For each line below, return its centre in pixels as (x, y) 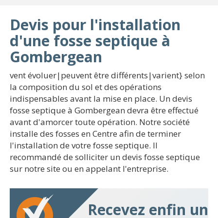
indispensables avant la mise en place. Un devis (101, 99)
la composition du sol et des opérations (86, 87)
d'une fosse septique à (90, 41)
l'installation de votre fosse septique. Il (84, 145)
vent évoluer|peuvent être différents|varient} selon (107, 75)
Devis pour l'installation (95, 25)
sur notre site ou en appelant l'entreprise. (89, 169)
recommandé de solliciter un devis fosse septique (105, 157)
